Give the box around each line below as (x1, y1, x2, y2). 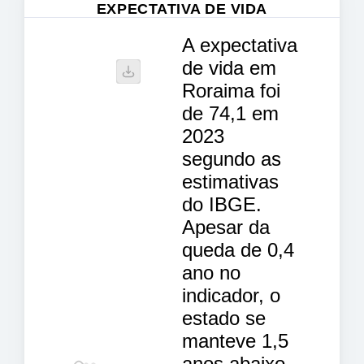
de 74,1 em (182, 102, 279, 124)
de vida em (182, 56, 276, 79)
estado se (182, 306, 266, 329)
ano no (182, 261, 240, 284)
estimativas (182, 170, 279, 193)
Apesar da (182, 215, 270, 238)
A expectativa (182, 33, 297, 56)
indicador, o (182, 284, 280, 306)
